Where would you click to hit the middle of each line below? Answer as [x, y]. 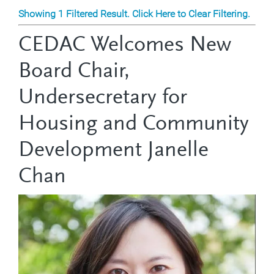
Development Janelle [113, 151]
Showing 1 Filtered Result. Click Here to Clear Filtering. [134, 13]
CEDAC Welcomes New [125, 46]
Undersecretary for [103, 98]
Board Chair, [74, 72]
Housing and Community [134, 124]
